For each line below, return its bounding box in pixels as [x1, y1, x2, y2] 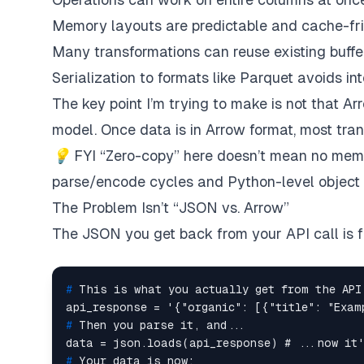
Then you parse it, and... [79, 318, 247, 331]
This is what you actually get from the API [79, 283, 362, 296]
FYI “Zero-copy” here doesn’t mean [70, 147, 311, 164]
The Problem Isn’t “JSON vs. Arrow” [52, 199, 289, 216]
